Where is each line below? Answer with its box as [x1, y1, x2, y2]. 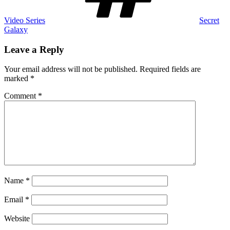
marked [4, 74, 30, 83]
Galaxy [4, 25, 28, 34]
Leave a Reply [4, 44, 64, 55]
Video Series [4, 15, 45, 25]
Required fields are [140, 65, 201, 74]
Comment [4, 91, 38, 101]
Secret [199, 15, 219, 25]
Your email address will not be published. [4, 65, 138, 74]
